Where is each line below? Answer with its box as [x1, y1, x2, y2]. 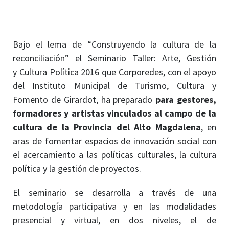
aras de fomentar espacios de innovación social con [13, 134, 216, 147]
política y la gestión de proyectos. [13, 162, 141, 174]
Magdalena [155, 121, 201, 133]
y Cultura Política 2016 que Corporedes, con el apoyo [13, 65, 216, 78]
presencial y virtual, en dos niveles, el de [13, 214, 216, 226]
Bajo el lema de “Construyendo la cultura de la [13, 38, 216, 50]
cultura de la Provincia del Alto [13, 121, 155, 133]
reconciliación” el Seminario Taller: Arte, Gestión [13, 52, 216, 64]
